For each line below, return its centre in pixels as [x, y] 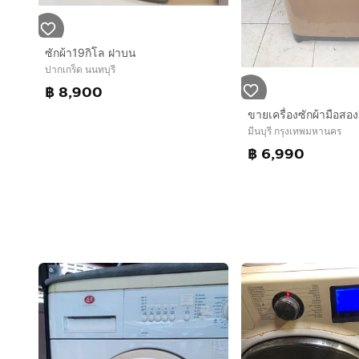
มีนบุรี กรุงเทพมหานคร [294, 131]
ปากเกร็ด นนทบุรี [80, 70]
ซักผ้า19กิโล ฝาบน [91, 53]
